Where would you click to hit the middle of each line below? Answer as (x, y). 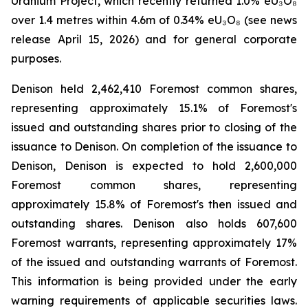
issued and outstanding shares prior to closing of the (154, 127)
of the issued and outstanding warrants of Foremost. (154, 262)
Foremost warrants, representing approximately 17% (154, 243)
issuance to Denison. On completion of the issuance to (154, 146)
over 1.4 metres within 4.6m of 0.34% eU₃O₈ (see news (154, 20)
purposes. (36, 58)
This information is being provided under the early (154, 281)
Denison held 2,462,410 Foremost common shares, (154, 89)
